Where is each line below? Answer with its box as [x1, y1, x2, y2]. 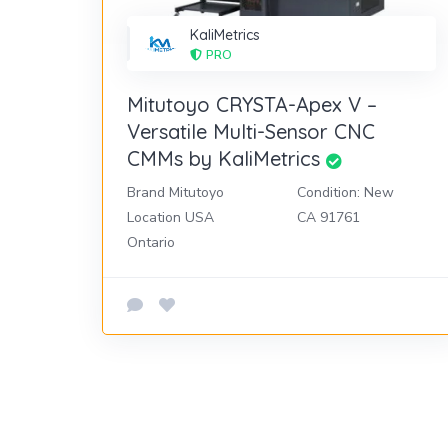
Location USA [127, 207, 214, 227]
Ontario [127, 232, 175, 252]
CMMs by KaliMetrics [127, 145, 320, 171]
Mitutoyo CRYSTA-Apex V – [127, 91, 377, 117]
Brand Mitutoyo [127, 182, 224, 202]
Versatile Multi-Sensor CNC [127, 118, 375, 144]
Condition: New [297, 182, 395, 202]
